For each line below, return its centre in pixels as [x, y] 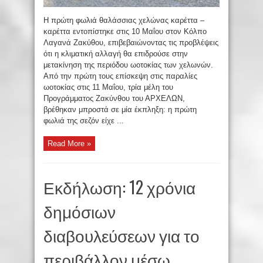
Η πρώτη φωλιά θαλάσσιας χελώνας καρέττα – [124, 20]
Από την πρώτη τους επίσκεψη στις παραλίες [120, 76]
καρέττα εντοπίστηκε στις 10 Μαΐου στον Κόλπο [125, 31]
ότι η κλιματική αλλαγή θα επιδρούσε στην [116, 53]
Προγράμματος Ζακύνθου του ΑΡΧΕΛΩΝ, [114, 98]
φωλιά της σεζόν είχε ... [84, 120]
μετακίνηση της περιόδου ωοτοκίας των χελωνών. [129, 65]
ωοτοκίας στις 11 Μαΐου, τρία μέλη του [108, 87]
